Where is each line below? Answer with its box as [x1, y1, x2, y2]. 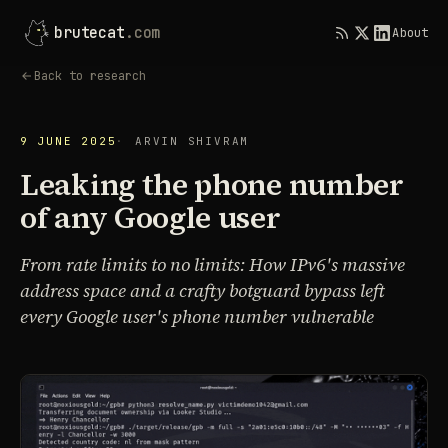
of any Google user [20, 197, 281, 238]
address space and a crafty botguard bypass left [20, 278, 385, 303]
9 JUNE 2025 [20, 134, 117, 148]
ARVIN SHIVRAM [135, 134, 250, 148]
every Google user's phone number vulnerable [20, 304, 374, 329]
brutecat [54, 22, 125, 43]
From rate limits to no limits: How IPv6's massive [20, 252, 405, 277]
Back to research [34, 68, 146, 84]
